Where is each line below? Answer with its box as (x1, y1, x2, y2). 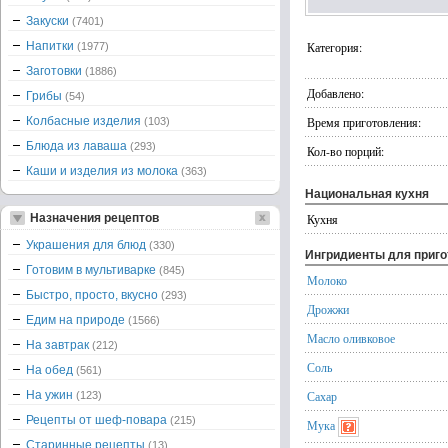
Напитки (26, 39, 77, 53)
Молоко (307, 272, 347, 288)
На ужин (26, 388, 76, 402)
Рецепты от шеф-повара (26, 413, 170, 427)
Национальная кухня (305, 187, 429, 201)
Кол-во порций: (307, 143, 384, 159)
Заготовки (26, 64, 85, 78)
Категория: (307, 39, 362, 55)
